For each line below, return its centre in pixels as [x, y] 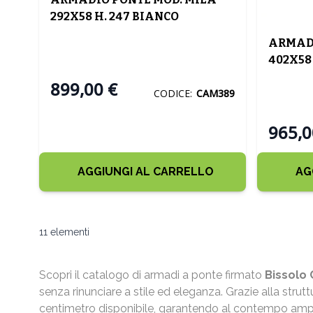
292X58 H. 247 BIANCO [115, 16]
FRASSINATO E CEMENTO [122, 33]
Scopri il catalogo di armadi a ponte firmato [152, 275]
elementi [68, 232]
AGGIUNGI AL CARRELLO [145, 172]
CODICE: [173, 93]
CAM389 [216, 93]
